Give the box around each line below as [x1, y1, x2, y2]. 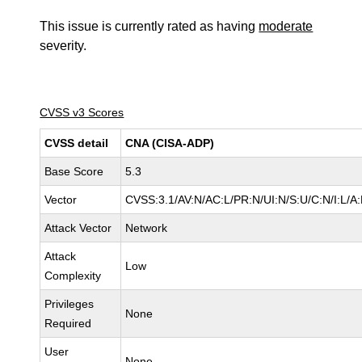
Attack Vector [44, 221, 112, 234]
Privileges [44, 297, 95, 310]
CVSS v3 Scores [40, 106, 124, 119]
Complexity [44, 269, 102, 282]
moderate [259, 19, 314, 33]
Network [125, 221, 168, 234]
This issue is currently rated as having [40, 19, 259, 33]
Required [44, 317, 92, 330]
